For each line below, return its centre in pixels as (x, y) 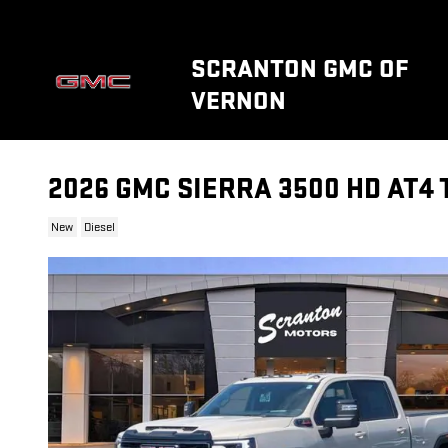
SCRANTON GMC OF (300, 69)
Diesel (99, 227)
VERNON (239, 101)
